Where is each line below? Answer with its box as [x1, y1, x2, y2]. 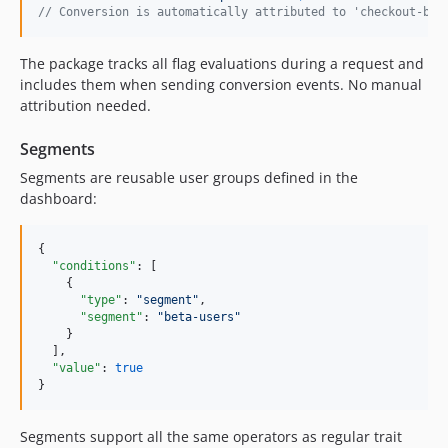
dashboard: [20, 188, 97, 208]
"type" [80, 292, 122, 307]
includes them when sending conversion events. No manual [20, 74, 422, 94]
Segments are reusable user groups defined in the [20, 167, 358, 187]
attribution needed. [20, 95, 151, 115]
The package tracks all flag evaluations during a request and [20, 53, 424, 73]
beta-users [164, 309, 234, 324]
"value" [52, 360, 101, 375]
